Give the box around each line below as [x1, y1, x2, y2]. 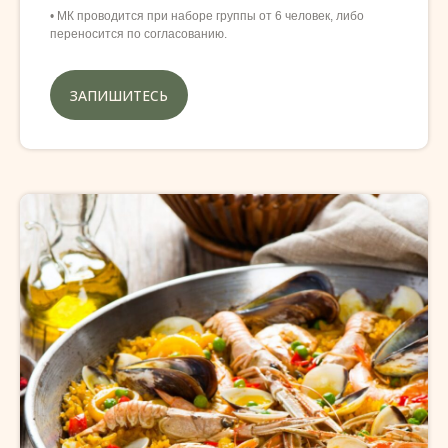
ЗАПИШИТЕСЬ [70, 85, 168, 105]
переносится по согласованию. [50, 27, 227, 42]
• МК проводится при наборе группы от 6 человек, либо [50, 9, 364, 24]
